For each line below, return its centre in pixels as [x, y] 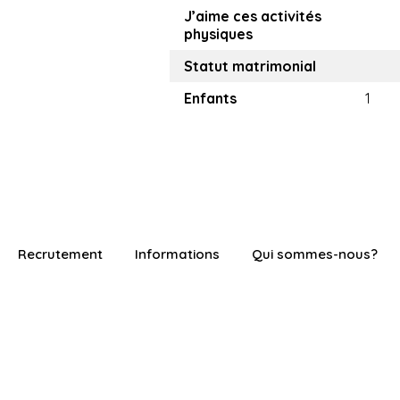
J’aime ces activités [253, 17]
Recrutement [60, 254]
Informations [177, 254]
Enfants [210, 99]
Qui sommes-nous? [315, 254]
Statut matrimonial [250, 67]
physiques [218, 34]
